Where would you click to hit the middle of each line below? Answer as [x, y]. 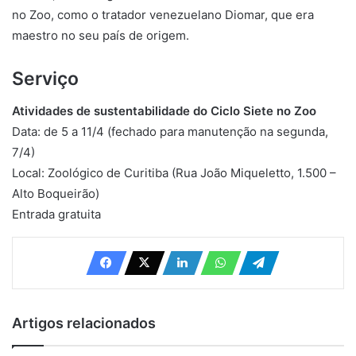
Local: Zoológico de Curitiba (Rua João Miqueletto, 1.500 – [174, 172]
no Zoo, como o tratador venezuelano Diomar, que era [163, 15]
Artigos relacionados [84, 323]
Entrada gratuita [56, 214]
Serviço [45, 79]
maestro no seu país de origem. [102, 36]
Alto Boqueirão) [56, 193]
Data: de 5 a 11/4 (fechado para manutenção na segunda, [170, 131]
